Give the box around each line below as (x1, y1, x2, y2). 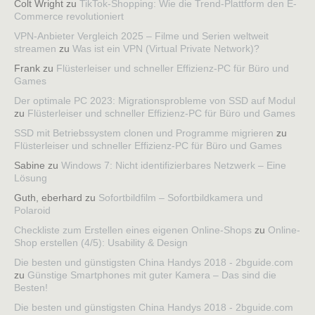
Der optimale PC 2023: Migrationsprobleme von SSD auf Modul (14, 94, 295, 106)
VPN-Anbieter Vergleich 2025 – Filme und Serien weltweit (14, 30, 269, 41)
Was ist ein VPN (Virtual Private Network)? (72, 42, 259, 54)
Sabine (14, 159, 45, 171)
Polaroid (14, 204, 51, 216)
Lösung (14, 172, 47, 184)
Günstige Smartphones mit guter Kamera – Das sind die (27, 269, 276, 281)
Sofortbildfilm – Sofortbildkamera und (98, 191, 263, 203)
